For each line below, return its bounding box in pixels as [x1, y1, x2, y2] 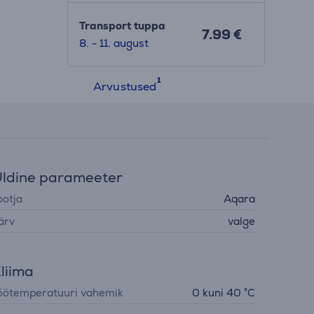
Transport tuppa [78, 19, 165, 32]
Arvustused [93, 79, 157, 94]
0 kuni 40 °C [191, 286, 255, 299]
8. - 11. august [78, 36, 149, 50]
